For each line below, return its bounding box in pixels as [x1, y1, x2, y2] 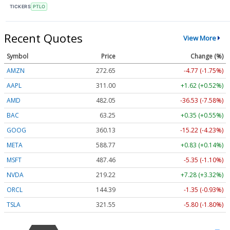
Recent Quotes [4, 30, 83, 46]
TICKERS [10, 4, 31, 10]
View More [183, 33, 216, 43]
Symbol [7, 51, 28, 61]
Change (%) [190, 51, 223, 61]
